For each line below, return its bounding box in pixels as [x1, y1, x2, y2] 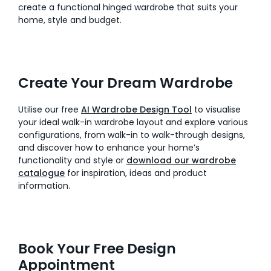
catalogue [18, 166, 65, 179]
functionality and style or [18, 154, 126, 166]
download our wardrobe [126, 154, 236, 166]
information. [18, 179, 70, 192]
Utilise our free [18, 103, 81, 116]
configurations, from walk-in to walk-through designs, [18, 128, 245, 141]
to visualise [192, 103, 241, 116]
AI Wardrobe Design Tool [81, 103, 192, 116]
